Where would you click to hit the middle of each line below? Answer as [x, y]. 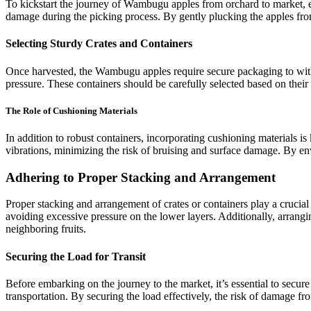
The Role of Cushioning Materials [72, 110]
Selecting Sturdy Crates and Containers [99, 44]
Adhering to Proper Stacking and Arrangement [141, 177]
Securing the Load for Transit [76, 256]
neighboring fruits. [46, 229]
